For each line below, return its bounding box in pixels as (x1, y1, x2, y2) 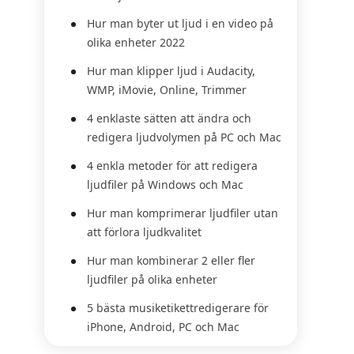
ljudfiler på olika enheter (87, 272, 217, 287)
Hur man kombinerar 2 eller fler (87, 253, 255, 268)
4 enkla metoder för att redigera (87, 158, 258, 173)
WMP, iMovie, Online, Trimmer (87, 82, 247, 97)
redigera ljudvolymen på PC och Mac (87, 130, 281, 145)
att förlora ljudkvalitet (87, 224, 201, 239)
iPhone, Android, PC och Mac (87, 319, 239, 334)
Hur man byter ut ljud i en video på (87, 16, 273, 31)
